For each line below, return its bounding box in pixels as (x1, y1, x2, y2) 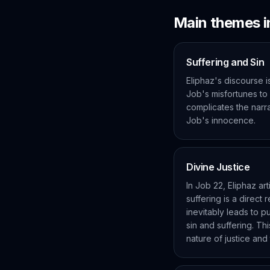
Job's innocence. (186, 115, 256, 125)
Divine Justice (186, 161, 250, 173)
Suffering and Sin (186, 56, 265, 68)
